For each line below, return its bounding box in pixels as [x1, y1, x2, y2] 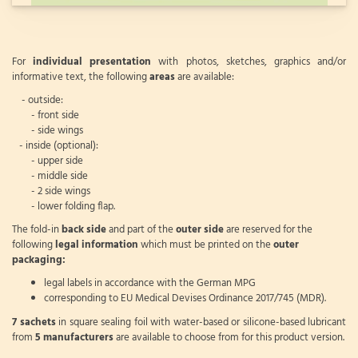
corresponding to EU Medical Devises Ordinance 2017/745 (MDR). [44, 290, 326, 307]
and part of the [106, 221, 176, 238]
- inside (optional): [12, 137, 98, 154]
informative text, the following [12, 69, 149, 86]
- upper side [12, 153, 83, 169]
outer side [176, 221, 224, 238]
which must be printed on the [141, 237, 273, 253]
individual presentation [33, 54, 152, 70]
